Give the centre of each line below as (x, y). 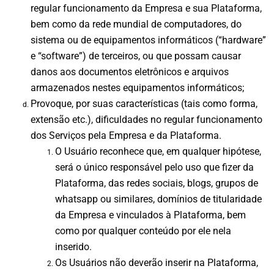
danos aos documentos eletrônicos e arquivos (130, 72)
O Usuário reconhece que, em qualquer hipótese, (158, 151)
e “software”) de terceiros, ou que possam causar (136, 56)
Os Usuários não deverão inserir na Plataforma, (157, 262)
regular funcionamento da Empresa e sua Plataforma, (146, 8)
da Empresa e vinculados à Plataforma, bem (150, 215)
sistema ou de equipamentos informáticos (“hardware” (148, 40)
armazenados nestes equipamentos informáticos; (137, 87)
